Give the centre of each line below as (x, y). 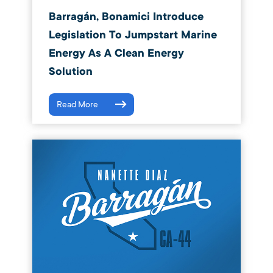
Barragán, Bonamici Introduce (126, 16)
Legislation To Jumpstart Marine (133, 35)
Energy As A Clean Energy (116, 53)
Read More (77, 104)
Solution (70, 71)
